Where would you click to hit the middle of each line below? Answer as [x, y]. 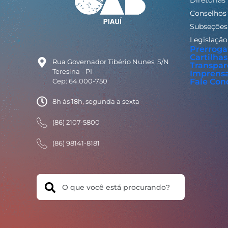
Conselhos [208, 13]
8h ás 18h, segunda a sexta [96, 102]
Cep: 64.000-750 [80, 81]
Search [50, 180]
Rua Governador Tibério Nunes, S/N [111, 62]
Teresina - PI [73, 72]
